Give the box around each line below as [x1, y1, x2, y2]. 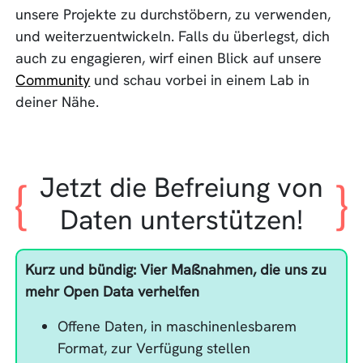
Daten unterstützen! [59, 202, 303, 238]
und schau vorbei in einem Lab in [90, 70, 310, 90]
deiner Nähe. [15, 92, 100, 112]
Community [15, 70, 91, 90]
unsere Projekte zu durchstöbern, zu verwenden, [15, 5, 331, 24]
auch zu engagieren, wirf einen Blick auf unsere [15, 49, 322, 68]
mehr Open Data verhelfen [25, 282, 200, 301]
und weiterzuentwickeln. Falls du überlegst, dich [15, 27, 331, 46]
